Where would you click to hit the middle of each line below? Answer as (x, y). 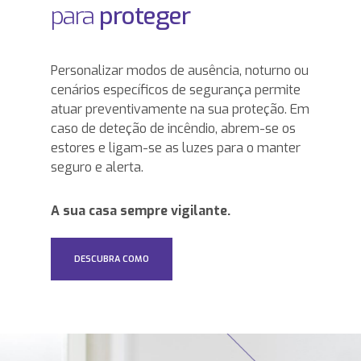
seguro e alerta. (97, 168)
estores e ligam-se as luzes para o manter (175, 148)
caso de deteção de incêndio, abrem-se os (173, 129)
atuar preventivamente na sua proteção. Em (180, 110)
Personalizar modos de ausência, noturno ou (179, 71)
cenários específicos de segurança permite (175, 90)
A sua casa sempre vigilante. (140, 211)
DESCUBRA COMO (111, 259)
